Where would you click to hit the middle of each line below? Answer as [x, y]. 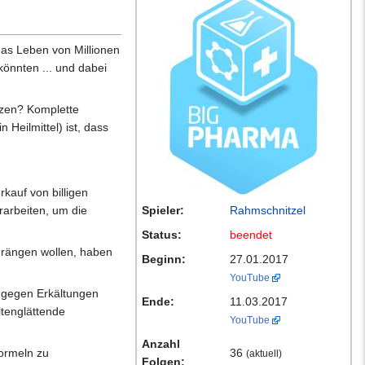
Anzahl [161, 344]
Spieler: [163, 211]
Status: [162, 235]
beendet [251, 235]
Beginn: [164, 259]
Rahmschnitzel [268, 211]
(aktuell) [264, 354]
